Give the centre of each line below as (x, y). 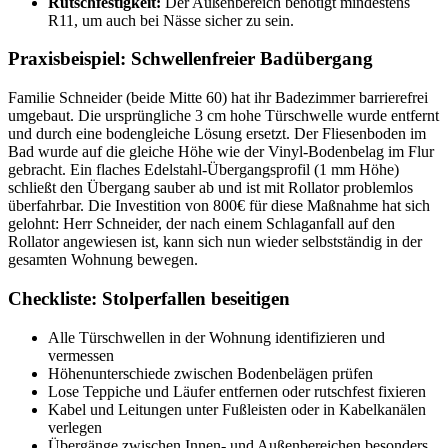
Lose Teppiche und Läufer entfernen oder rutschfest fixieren (237, 391)
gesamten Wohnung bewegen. (103, 260)
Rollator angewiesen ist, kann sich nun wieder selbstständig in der (215, 242)
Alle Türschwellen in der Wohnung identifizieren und (216, 337)
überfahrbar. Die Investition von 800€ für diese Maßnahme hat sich (219, 206)
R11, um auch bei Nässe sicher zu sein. (171, 20)
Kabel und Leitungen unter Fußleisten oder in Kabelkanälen (237, 409)
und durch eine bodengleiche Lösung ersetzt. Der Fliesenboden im (217, 134)
